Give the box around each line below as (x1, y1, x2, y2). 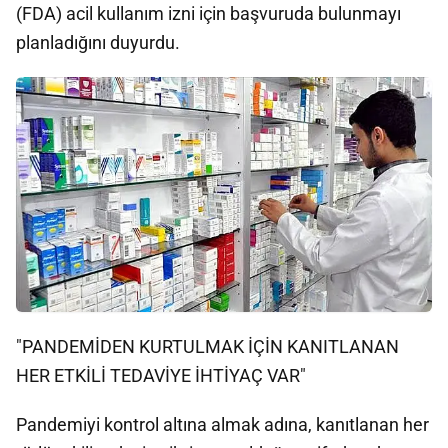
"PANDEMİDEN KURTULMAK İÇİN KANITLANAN (16, 335, 399, 357)
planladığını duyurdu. (16, 32, 180, 53)
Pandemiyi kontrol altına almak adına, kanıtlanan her (16, 413, 429, 435)
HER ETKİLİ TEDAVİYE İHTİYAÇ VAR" (16, 364, 306, 386)
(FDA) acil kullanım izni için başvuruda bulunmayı (16, 3, 401, 24)
